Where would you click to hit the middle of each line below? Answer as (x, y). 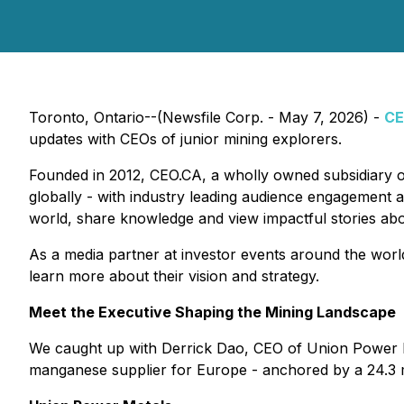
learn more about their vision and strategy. (174, 276)
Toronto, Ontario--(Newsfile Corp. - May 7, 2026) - (207, 117)
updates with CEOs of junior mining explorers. (185, 139)
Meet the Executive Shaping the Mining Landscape (212, 312)
